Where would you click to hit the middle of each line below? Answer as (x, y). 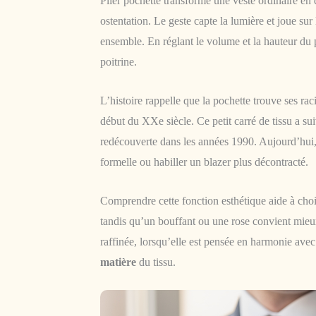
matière (118, 262)
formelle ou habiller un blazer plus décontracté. (204, 162)
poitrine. (119, 62)
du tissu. (156, 262)
